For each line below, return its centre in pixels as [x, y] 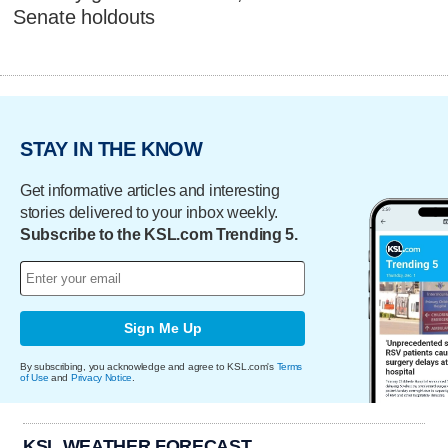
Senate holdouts [84, 17]
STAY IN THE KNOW [111, 149]
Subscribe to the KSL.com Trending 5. [159, 234]
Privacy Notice [101, 377]
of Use [34, 377]
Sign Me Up [162, 328]
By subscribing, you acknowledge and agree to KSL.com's [148, 366]
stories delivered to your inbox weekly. [149, 212]
